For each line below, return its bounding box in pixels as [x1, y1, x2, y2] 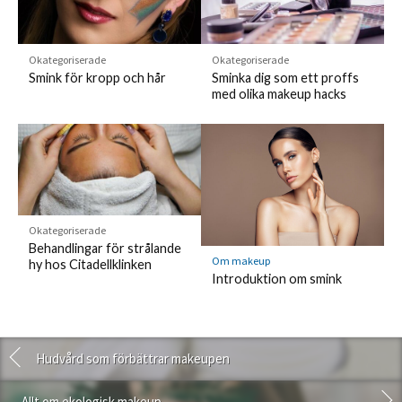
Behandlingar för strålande [28, 240, 181, 257]
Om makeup [211, 254, 271, 268]
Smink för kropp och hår [28, 69, 166, 85]
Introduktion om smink [211, 271, 342, 287]
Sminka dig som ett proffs [211, 69, 359, 85]
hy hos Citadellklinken [28, 257, 152, 273]
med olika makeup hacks [211, 85, 346, 101]
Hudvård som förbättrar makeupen [36, 349, 230, 367]
